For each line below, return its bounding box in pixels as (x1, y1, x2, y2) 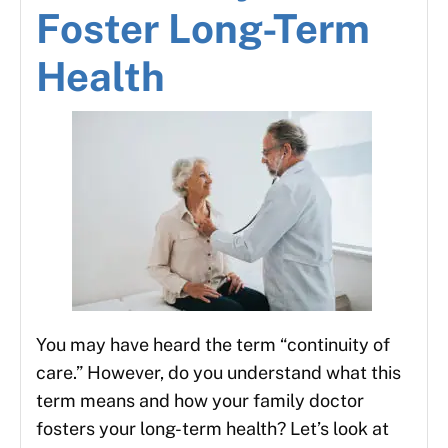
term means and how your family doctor (36, 390, 364, 412)
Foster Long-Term (36, 5, 370, 53)
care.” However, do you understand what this (36, 362, 401, 384)
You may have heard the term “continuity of (36, 334, 390, 356)
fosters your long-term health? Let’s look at (36, 418, 389, 440)
